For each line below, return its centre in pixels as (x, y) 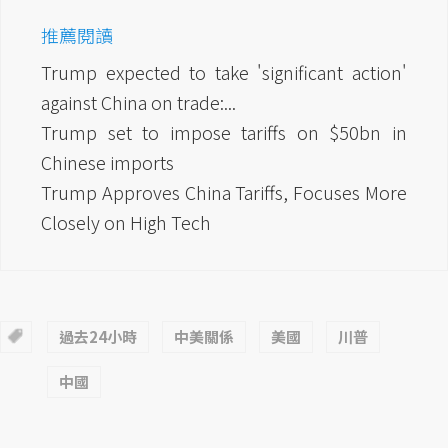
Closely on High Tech (126, 222)
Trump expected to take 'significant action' (224, 72)
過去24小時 (98, 337)
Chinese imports (107, 162)
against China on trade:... (138, 102)
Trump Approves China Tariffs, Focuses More (224, 192)
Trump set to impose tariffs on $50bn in (224, 132)
